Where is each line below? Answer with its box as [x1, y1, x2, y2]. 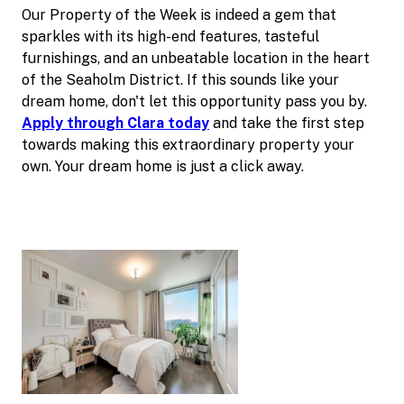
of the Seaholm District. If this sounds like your [22, 70, 339, 88]
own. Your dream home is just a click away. [22, 157, 304, 175]
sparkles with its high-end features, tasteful [22, 27, 319, 45]
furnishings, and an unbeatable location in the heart [22, 49, 370, 67]
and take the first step [209, 114, 364, 132]
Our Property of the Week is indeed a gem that [22, 5, 336, 23]
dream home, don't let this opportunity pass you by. [22, 92, 367, 110]
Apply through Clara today [22, 114, 209, 132]
